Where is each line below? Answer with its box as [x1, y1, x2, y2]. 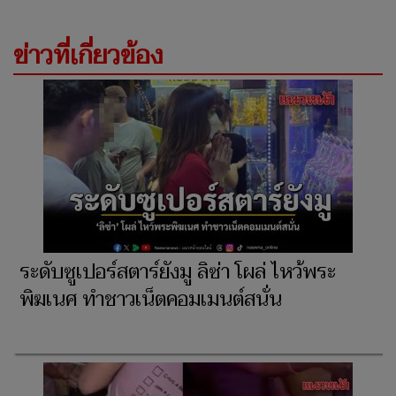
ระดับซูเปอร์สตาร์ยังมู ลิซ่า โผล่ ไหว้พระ [19, 255, 336, 290]
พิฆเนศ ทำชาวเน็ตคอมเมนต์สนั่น [19, 283, 282, 317]
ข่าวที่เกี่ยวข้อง [13, 34, 163, 78]
